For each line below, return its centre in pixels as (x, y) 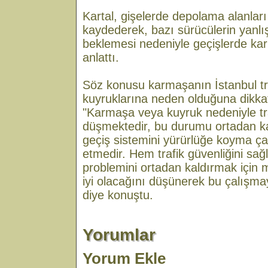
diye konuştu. (118, 195)
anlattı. (101, 57)
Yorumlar (119, 235)
